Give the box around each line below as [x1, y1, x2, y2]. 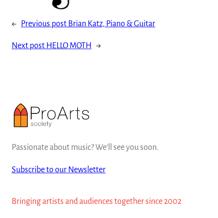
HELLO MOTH [46, 41, 91, 50]
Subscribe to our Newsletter [12, 165, 106, 174]
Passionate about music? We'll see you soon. [12, 143, 159, 152]
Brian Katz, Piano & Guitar [68, 19, 155, 28]
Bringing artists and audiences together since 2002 [12, 197, 182, 206]
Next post [12, 41, 45, 50]
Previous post [21, 19, 67, 28]
